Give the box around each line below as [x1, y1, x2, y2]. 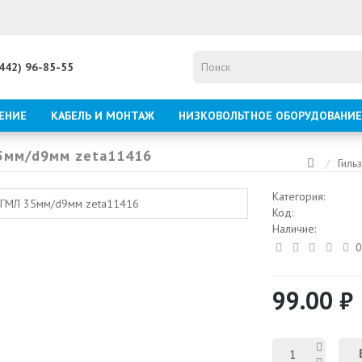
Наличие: [271, 221, 316, 236]
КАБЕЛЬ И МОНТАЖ [51, 108, 154, 123]
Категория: [271, 189, 328, 204]
